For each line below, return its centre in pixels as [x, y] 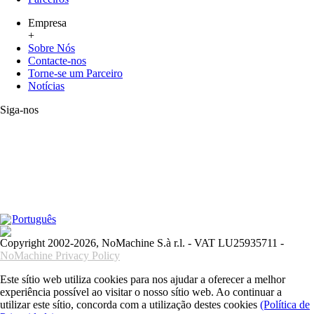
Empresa [47, 23]
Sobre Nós [52, 48]
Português [34, 219]
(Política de [285, 305]
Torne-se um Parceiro [75, 74]
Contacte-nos [57, 61]
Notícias [46, 86]
